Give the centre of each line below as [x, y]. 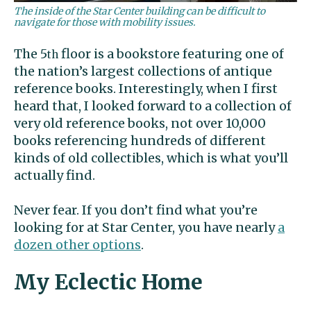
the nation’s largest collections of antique [143, 72]
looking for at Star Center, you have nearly [146, 228]
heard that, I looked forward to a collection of [153, 106]
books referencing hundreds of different [140, 141]
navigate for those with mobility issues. [105, 23]
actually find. [54, 176]
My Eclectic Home [108, 282]
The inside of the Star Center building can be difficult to [140, 11]
